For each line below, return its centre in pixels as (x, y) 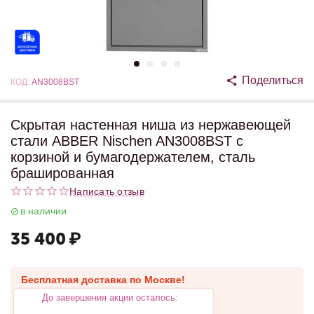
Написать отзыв (107, 191)
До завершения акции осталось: (110, 298)
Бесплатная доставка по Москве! (103, 280)
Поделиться (273, 80)
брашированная (62, 173)
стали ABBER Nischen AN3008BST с (127, 141)
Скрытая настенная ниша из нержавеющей (151, 125)
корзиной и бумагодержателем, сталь (133, 157)
